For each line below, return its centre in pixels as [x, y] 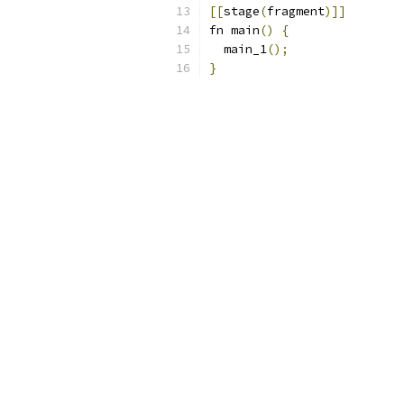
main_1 [238, 49]
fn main [234, 30]
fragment [296, 11]
